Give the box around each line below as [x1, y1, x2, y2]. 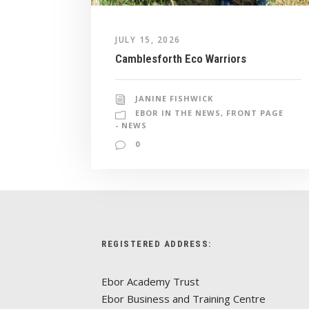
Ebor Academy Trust [101, 275, 199, 289]
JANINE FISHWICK [135, 93, 213, 104]
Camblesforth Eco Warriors [115, 52, 246, 66]
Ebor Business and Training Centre [101, 292, 266, 306]
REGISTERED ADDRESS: [101, 239, 212, 250]
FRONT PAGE [226, 108, 283, 119]
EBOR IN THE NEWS [135, 108, 221, 119]
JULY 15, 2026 [115, 34, 181, 46]
